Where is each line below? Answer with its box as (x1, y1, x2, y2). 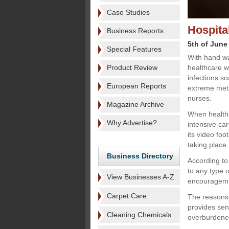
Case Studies (107, 8, 150, 16)
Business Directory (107, 152, 173, 160)
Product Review (107, 63, 157, 72)
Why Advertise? (107, 119, 157, 127)
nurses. (188, 94, 212, 102)
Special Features (107, 45, 162, 53)
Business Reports (107, 27, 164, 35)
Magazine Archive (107, 100, 164, 108)
